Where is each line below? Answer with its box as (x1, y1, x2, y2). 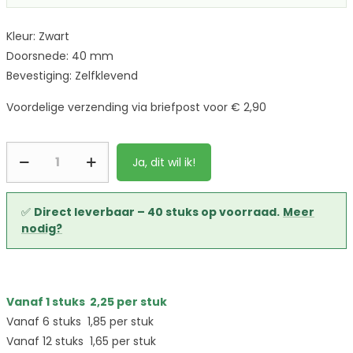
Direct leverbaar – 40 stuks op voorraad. (34, 204, 280, 220)
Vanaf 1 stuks (6, 294, 90, 310)
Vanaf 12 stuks (6, 333, 90, 349)
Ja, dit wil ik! (132, 154, 195, 170)
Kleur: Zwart (6, 28, 69, 44)
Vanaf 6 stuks (6, 314, 87, 329)
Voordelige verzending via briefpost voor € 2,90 (6, 99, 266, 115)
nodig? (21, 221, 62, 236)
